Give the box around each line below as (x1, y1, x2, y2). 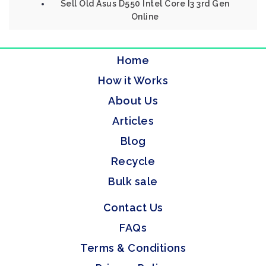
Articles (112, 115, 154, 127)
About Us (108, 94, 158, 107)
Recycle (110, 155, 156, 167)
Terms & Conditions (80, 242, 186, 254)
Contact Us (103, 201, 163, 214)
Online (131, 12, 159, 21)
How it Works (98, 74, 168, 87)
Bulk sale (108, 175, 158, 188)
